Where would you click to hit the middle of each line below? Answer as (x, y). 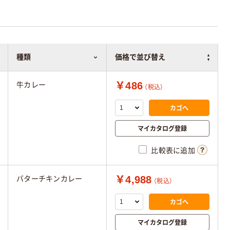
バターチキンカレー (50, 179)
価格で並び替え (140, 57)
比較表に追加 (173, 151)
